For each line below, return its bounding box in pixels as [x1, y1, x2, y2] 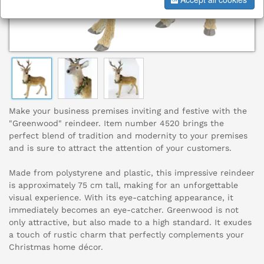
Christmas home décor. [9, 242, 103, 252]
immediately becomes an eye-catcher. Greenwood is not [9, 205, 239, 215]
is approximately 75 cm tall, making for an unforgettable [9, 180, 238, 190]
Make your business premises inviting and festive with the [9, 106, 247, 116]
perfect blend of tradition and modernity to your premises [9, 131, 247, 141]
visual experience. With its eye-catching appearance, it [9, 193, 233, 203]
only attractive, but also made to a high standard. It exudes [9, 217, 252, 227]
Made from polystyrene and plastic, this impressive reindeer [9, 168, 255, 178]
